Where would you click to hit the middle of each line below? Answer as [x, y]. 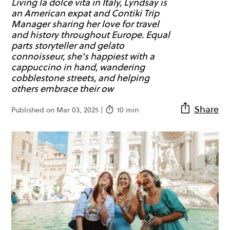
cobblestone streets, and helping [80, 78]
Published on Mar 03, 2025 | [58, 110]
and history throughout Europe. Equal [91, 34]
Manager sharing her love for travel [85, 24]
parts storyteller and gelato [68, 45]
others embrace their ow [62, 88]
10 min [128, 110]
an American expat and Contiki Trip [85, 13]
